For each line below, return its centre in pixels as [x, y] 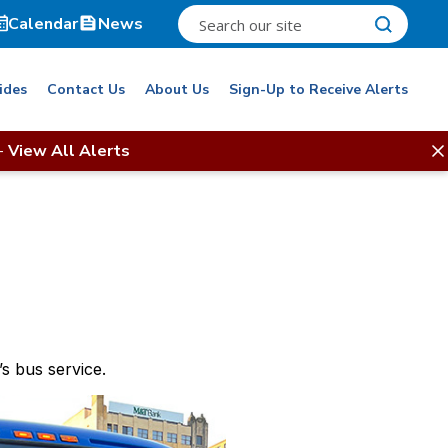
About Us [177, 89]
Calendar [43, 24]
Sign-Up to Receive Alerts [318, 89]
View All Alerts [69, 151]
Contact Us [86, 89]
